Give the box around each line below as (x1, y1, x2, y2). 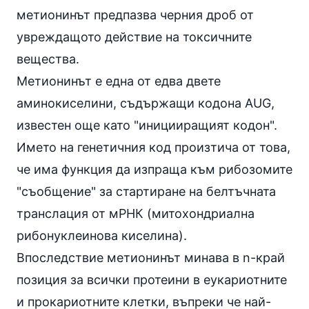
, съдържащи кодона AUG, (113, 96, 275, 110)
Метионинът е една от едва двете (17, 74, 221, 88)
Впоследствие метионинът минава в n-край (17, 250, 285, 265)
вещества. (17, 52, 79, 66)
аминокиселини (17, 96, 113, 110)
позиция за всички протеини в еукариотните (17, 272, 287, 287)
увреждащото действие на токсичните (17, 30, 252, 44)
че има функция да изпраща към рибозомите (17, 162, 292, 177)
